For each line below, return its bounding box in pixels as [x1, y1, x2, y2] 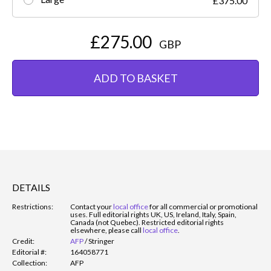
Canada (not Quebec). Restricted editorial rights [70, 218, 224, 227]
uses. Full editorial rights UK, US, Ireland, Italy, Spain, [70, 210, 237, 220]
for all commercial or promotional [148, 202, 258, 212]
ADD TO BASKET [93, 71, 178, 85]
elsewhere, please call [70, 226, 143, 235]
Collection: [12, 258, 47, 268]
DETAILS [12, 181, 50, 194]
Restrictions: [12, 202, 53, 212]
